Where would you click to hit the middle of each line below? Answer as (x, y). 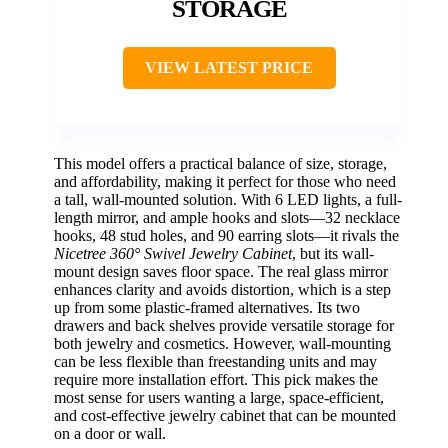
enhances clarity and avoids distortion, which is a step (222, 290)
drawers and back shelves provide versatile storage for (224, 326)
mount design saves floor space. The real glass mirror (221, 272)
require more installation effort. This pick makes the (216, 380)
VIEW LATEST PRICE (229, 68)
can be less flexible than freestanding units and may (215, 362)
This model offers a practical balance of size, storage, (220, 164)
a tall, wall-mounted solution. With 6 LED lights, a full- (228, 200)
